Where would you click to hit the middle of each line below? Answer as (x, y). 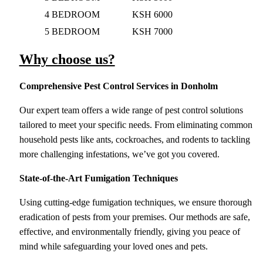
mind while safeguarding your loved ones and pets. (113, 246)
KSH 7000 (152, 31)
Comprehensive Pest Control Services (94, 86)
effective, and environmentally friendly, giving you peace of (129, 231)
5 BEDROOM (72, 31)
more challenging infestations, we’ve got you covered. (119, 154)
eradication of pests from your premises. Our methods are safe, (134, 217)
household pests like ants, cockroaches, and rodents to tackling (134, 139)
